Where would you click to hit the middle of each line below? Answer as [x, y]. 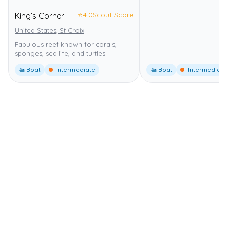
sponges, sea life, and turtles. [61, 53]
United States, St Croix [49, 30]
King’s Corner [40, 15]
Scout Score [113, 14]
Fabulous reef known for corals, [66, 44]
